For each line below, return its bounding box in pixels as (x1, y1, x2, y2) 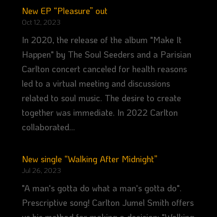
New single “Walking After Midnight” (21, 153, 157, 165)
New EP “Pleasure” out (21, 5, 108, 17)
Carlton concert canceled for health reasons (21, 63, 187, 75)
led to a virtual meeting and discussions (21, 77, 170, 90)
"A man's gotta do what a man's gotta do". (21, 182, 182, 194)
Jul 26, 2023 (21, 166, 61, 175)
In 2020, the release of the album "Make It (21, 34, 182, 46)
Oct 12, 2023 (21, 17, 61, 27)
